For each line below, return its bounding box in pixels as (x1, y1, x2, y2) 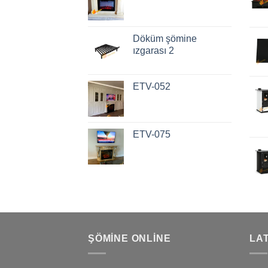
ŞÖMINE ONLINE (88, 233, 171, 244)
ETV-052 (133, 81, 170, 92)
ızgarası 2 (133, 45, 174, 56)
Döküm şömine (133, 33, 197, 44)
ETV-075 (133, 129, 170, 140)
